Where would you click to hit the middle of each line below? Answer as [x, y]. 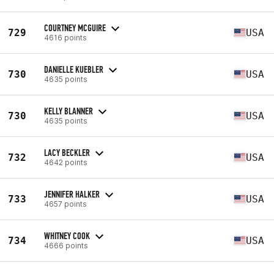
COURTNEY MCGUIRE [75, 28]
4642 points [66, 162]
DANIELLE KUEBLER [74, 69]
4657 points [65, 204]
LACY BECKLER [67, 152]
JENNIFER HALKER [72, 194]
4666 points [66, 245]
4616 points [65, 37]
